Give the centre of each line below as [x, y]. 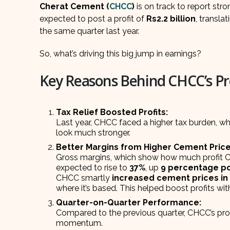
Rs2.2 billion [171, 19]
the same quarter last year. [89, 31]
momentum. [79, 223]
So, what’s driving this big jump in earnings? [120, 54]
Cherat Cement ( [74, 7]
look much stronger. [93, 133]
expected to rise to [93, 168]
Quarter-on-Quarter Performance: [129, 203]
